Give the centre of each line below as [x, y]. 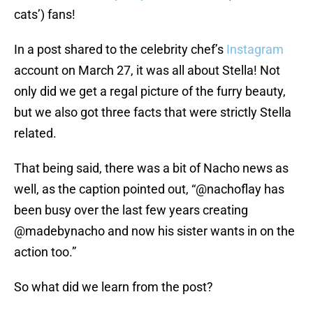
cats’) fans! [45, 15]
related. [35, 133]
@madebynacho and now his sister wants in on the [154, 231]
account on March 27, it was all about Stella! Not [147, 71]
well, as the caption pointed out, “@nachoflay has [149, 189]
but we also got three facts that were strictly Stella [153, 112]
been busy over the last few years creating [131, 210]
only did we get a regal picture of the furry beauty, [150, 92]
